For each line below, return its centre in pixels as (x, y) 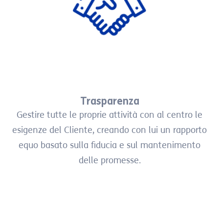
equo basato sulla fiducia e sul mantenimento (109, 145)
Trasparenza (109, 101)
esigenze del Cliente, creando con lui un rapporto (109, 130)
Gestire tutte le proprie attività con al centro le (109, 115)
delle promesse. (109, 160)
